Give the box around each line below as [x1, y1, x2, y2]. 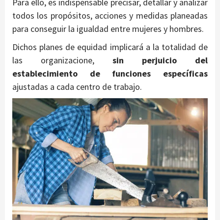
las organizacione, [12, 55, 94, 66]
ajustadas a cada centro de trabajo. [12, 81, 142, 93]
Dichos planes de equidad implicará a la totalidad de [12, 41, 208, 53]
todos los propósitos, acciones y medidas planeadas [12, 10, 208, 22]
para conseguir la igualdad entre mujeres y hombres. [12, 23, 204, 35]
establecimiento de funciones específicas [12, 68, 208, 80]
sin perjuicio [94, 55, 195, 66]
